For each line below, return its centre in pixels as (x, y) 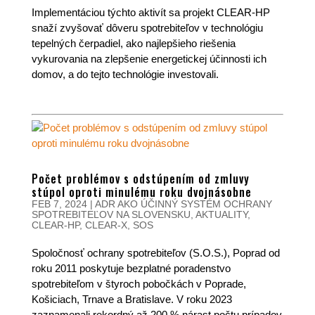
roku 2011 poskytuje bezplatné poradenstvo (131, 268)
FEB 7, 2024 (59, 204)
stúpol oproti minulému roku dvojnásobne (141, 192)
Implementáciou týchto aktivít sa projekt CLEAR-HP (150, 12)
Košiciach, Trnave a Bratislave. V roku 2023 (131, 299)
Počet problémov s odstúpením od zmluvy (140, 179)
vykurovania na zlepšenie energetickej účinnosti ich (149, 59)
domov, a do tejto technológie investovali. (125, 74)
